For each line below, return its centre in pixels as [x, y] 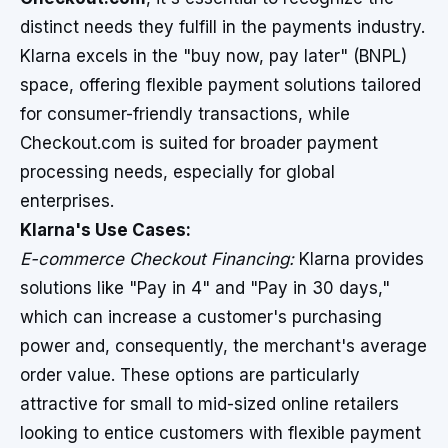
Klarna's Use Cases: [105, 230]
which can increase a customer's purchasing [201, 317]
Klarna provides [359, 259]
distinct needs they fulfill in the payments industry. [222, 27]
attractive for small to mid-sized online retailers [209, 404]
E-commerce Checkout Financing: [157, 259]
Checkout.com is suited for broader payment [199, 143]
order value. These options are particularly [190, 375]
